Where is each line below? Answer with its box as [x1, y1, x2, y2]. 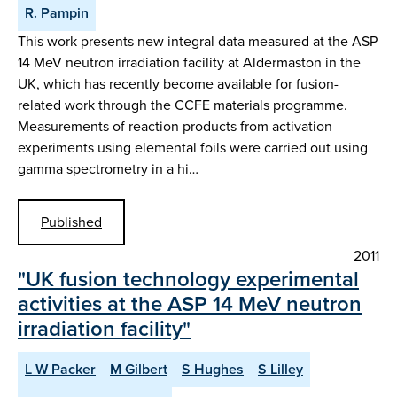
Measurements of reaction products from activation [18, 116, 332, 137]
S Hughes [182, 358, 244, 379]
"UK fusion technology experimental [18, 262, 359, 294]
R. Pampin [25, 3, 89, 24]
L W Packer [25, 358, 96, 379]
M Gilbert [110, 358, 167, 379]
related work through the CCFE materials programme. [18, 95, 347, 116]
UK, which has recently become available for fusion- [18, 74, 339, 95]
